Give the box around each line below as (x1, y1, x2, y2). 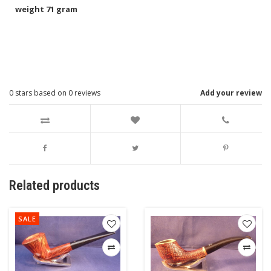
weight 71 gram (15, 4, 77, 15)
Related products (9, 178, 100, 193)
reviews (73, 88, 100, 98)
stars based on (13, 88, 68, 98)
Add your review (200, 88, 262, 98)
